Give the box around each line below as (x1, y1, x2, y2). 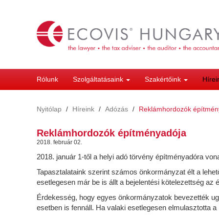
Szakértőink (145, 75, 183, 84)
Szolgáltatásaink (73, 75, 125, 84)
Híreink (72, 105, 94, 113)
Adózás (105, 105, 128, 113)
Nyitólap (37, 105, 62, 113)
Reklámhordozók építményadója (37, 127, 186, 138)
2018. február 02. (37, 138, 82, 146)
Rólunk (37, 75, 58, 84)
